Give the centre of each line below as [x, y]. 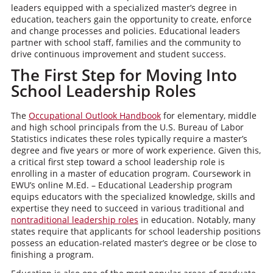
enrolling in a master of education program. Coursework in [131, 173]
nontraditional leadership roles [74, 220]
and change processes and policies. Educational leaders [125, 31]
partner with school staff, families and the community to [126, 42]
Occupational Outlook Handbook [94, 115]
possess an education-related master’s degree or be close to [133, 243]
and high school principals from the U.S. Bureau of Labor [127, 127]
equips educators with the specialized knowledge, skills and [133, 197]
